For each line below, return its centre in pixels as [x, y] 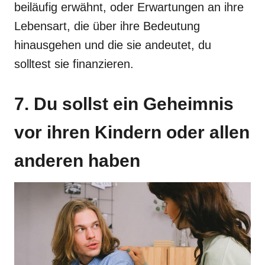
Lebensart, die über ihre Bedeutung [107, 26]
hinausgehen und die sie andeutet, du [113, 45]
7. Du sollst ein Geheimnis [124, 104]
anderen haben [77, 161]
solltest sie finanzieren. [74, 64]
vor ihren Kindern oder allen [132, 132]
